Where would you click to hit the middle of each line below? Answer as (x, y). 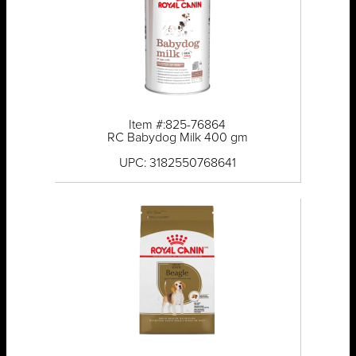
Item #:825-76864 (178, 125)
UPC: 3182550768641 (177, 163)
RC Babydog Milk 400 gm (177, 138)
